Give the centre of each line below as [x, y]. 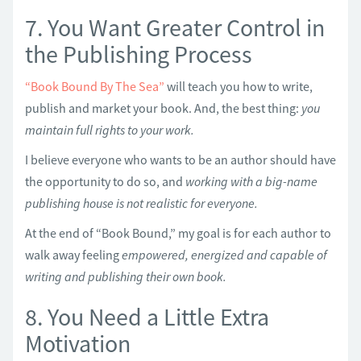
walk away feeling [73, 254]
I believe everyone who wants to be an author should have [180, 159]
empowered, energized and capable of [224, 254]
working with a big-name [251, 181]
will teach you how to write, [239, 86]
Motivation [78, 343]
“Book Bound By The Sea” [95, 86]
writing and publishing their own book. [126, 276]
